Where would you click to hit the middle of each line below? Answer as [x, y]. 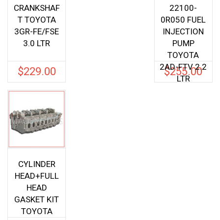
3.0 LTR [37, 43]
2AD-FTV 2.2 [183, 67]
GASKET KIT [37, 200]
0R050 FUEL [183, 19]
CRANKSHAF [37, 8]
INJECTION [183, 31]
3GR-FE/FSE [37, 31]
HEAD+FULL [37, 176]
